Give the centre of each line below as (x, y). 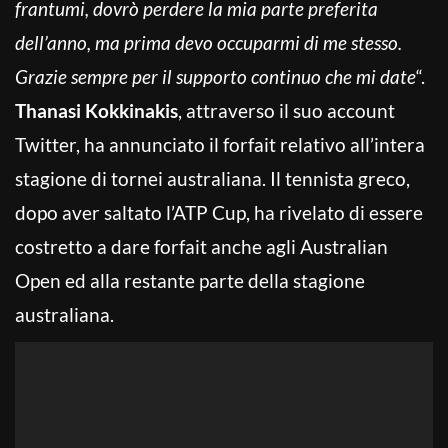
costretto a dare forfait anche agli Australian (201, 246)
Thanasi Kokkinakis (96, 110)
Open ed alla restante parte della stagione (190, 280)
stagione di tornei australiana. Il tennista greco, (212, 178)
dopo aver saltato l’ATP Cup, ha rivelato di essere (219, 212)
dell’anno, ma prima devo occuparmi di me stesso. (208, 42)
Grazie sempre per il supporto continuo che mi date (215, 76)
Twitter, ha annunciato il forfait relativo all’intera (220, 144)
